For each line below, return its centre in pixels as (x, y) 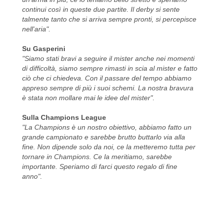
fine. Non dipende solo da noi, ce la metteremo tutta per (109, 147)
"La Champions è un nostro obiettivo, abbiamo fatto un (107, 127)
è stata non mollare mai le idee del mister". (88, 98)
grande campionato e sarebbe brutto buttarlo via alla (104, 137)
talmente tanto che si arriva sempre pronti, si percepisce (109, 19)
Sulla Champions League (64, 118)
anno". (32, 177)
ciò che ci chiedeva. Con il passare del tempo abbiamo (107, 78)
